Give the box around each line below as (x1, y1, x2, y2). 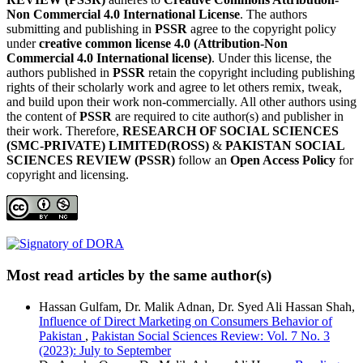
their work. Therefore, (6, 124, 122, 139)
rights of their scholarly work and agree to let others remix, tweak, (6, 80, 342, 95)
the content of (6, 109, 79, 124)
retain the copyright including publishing (145, 66, 355, 80)
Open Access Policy (230, 153, 335, 168)
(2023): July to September (39, 343, 171, 357)
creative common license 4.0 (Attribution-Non (39, 36, 288, 51)
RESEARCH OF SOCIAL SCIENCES (122, 124, 339, 139)
